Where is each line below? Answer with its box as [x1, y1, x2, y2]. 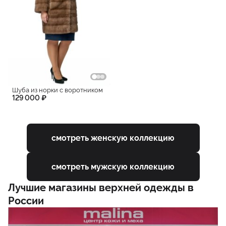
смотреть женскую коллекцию [51, 133, 175, 143]
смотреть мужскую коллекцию [51, 161, 175, 172]
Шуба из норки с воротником [12, 86, 103, 94]
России [8, 195, 44, 207]
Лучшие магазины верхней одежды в [8, 182, 194, 194]
